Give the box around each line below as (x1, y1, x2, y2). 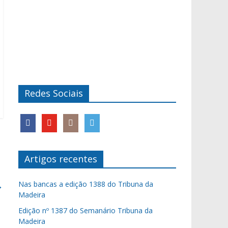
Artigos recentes (24, 153, 97, 165)
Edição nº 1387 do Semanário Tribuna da (18, 206, 153, 215)
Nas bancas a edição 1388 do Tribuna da (18, 179, 153, 189)
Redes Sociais (24, 87, 83, 99)
